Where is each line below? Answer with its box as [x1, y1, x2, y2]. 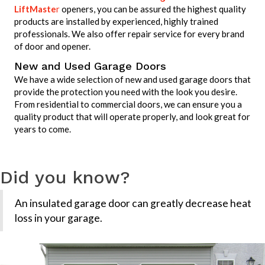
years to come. [14, 124, 71, 135]
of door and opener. [14, 41, 91, 52]
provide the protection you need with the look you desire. [14, 86, 237, 98]
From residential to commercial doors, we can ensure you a [14, 99, 242, 110]
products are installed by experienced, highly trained [14, 16, 218, 27]
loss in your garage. [15, 212, 102, 225]
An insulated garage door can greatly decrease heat [15, 197, 251, 210]
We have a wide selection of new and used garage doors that [14, 74, 251, 85]
